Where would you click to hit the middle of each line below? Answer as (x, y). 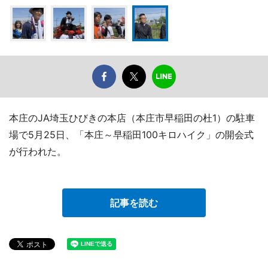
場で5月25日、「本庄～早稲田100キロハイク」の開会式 (131, 134)
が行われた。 (38, 151)
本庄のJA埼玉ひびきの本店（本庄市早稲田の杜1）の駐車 (132, 118)
